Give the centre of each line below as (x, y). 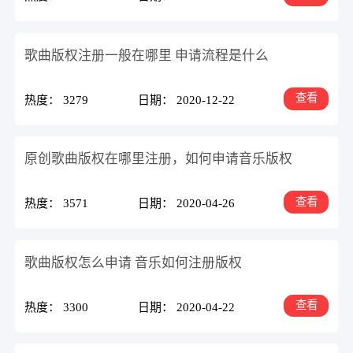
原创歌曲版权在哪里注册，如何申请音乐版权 (159, 159)
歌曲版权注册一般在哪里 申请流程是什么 (147, 55)
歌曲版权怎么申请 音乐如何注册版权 (134, 262)
